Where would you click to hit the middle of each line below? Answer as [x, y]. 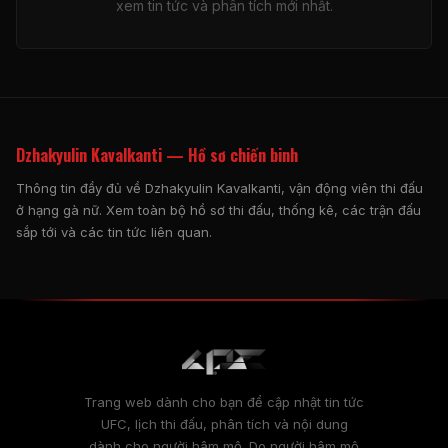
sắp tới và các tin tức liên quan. [114, 231]
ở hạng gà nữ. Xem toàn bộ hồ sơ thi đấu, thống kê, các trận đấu [218, 209]
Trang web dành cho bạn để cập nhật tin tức [224, 401]
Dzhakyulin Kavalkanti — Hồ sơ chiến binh [157, 154]
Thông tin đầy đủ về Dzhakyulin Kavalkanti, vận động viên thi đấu [219, 187]
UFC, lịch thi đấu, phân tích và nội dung [224, 423]
